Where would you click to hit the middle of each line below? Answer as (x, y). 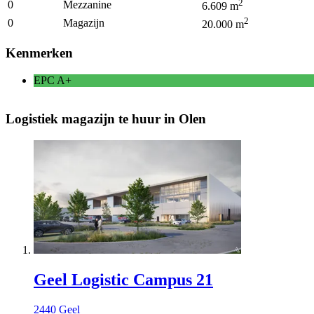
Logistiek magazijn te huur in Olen (106, 118)
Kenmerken (39, 53)
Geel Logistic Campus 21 (123, 280)
